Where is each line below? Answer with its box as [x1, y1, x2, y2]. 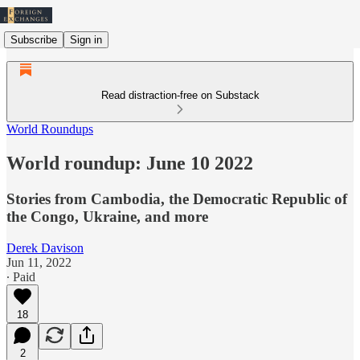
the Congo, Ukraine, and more [6, 207, 208, 225]
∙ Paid [6, 269, 35, 284]
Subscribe [10, 33, 57, 46]
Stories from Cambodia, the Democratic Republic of [6, 190, 347, 207]
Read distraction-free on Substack [100, 89, 260, 101]
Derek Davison [6, 240, 84, 255]
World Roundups [6, 122, 93, 136]
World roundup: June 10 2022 [6, 152, 253, 174]
